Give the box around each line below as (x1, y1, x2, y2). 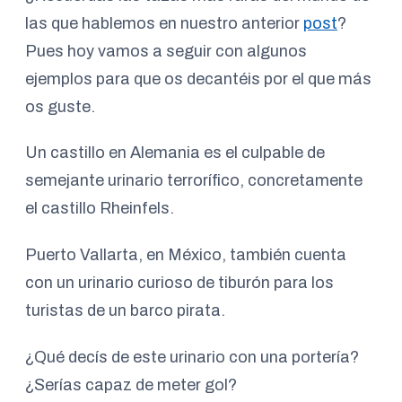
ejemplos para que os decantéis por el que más (25, 69, 371, 88)
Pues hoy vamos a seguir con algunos (25, 41, 307, 60)
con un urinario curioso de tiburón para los (25, 274, 334, 293)
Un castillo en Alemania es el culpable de (25, 144, 325, 162)
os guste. (25, 97, 95, 116)
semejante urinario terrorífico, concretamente (25, 171, 363, 190)
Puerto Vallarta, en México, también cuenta (25, 246, 346, 265)
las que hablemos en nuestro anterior (25, 13, 303, 32)
